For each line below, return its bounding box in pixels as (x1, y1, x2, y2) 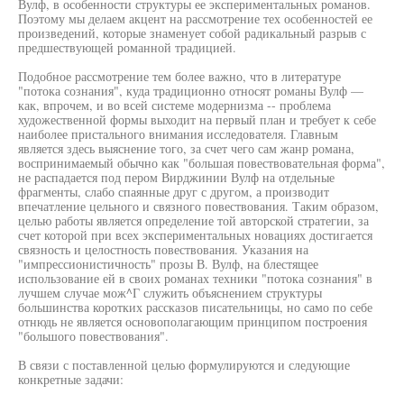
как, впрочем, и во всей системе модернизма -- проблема (18, 96, 331, 114)
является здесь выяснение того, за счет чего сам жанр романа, (18, 140, 354, 157)
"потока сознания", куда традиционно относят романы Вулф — (18, 82, 363, 99)
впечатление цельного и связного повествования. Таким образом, (18, 197, 379, 215)
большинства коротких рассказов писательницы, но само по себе (18, 298, 372, 316)
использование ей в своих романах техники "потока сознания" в (18, 270, 372, 287)
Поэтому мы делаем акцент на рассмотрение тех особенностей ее (18, 10, 372, 27)
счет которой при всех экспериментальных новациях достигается (18, 226, 372, 243)
